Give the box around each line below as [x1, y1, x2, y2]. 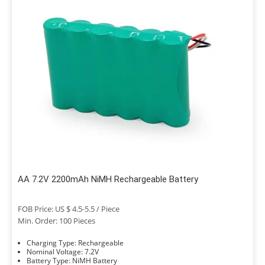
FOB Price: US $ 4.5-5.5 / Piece [18, 203, 119, 214]
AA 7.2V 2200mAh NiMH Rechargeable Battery [18, 174, 198, 185]
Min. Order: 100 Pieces [18, 215, 95, 226]
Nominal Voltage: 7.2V [85, 247, 99, 257]
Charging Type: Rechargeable [78, 238, 124, 248]
